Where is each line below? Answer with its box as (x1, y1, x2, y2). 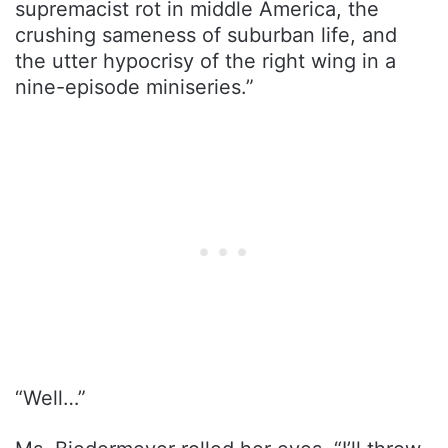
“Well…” (15, 386, 86, 411)
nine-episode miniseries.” (15, 75, 254, 100)
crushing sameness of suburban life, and (15, 23, 397, 48)
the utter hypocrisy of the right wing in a (15, 49, 396, 74)
